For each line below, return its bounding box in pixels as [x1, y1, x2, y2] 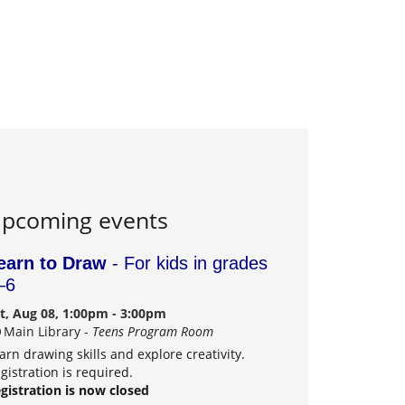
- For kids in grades [107, 252, 268, 273]
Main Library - [3, 322, 92, 340]
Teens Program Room [91, 322, 213, 340]
